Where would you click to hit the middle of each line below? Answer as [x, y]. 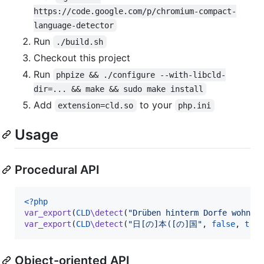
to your [156, 105]
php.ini [195, 105]
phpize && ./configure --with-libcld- [141, 75]
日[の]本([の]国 [165, 224]
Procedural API [57, 169]
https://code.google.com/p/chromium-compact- [135, 11]
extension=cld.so [96, 105]
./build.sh [80, 42]
